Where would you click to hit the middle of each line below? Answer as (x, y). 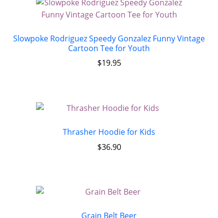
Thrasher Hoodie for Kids (109, 132)
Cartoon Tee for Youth (109, 48)
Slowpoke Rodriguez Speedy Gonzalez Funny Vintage (109, 38)
